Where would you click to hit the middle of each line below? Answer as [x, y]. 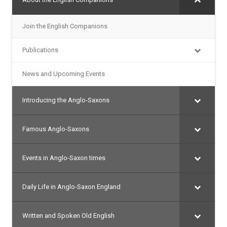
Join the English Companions [65, 26]
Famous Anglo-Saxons [56, 129]
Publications [40, 50]
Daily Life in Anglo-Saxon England [71, 187]
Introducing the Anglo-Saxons [66, 100]
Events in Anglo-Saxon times [64, 158]
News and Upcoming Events [64, 74]
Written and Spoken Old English [68, 216]
